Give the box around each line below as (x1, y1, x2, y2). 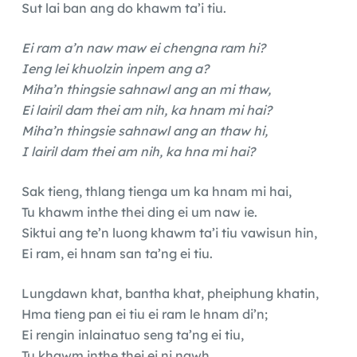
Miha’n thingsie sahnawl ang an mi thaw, (21, 80, 271, 97)
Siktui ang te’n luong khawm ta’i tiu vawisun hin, (21, 224, 317, 241)
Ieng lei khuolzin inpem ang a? (21, 60, 209, 76)
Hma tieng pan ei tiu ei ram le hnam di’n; (21, 305, 268, 322)
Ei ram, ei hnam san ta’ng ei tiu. (21, 245, 213, 261)
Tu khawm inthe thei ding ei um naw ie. (21, 203, 257, 220)
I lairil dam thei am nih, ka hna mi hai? (21, 143, 255, 159)
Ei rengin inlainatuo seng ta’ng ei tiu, (21, 326, 244, 343)
